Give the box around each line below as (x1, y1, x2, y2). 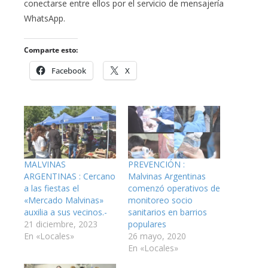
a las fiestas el (24, 182, 79, 194)
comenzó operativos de (128, 182, 220, 194)
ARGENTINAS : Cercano (24, 170, 115, 182)
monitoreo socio (128, 194, 193, 206)
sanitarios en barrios (128, 206, 207, 218)
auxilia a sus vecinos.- (24, 206, 107, 218)
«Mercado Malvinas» (24, 194, 103, 206)
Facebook (51, 65, 86, 76)
